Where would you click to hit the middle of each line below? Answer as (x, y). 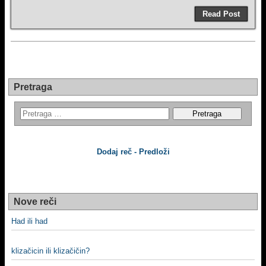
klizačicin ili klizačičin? (50, 251)
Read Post (221, 14)
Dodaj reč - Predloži (133, 152)
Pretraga (33, 87)
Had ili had (29, 221)
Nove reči (35, 202)
